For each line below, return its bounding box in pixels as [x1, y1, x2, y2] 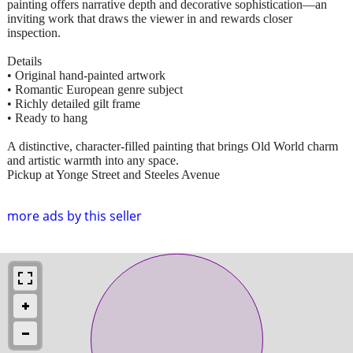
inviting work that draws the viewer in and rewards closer [7, 11, 292, 25]
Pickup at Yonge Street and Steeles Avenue [7, 167, 220, 181]
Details [7, 54, 42, 68]
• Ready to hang [7, 110, 87, 124]
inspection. [7, 25, 61, 39]
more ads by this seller [7, 206, 142, 225]
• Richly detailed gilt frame [7, 96, 140, 110]
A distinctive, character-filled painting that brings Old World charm [7, 139, 338, 153]
